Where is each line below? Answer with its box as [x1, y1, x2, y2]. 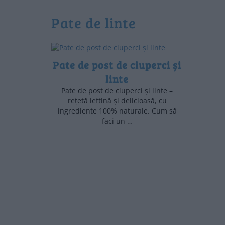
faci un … [101, 116, 133, 126]
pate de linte [60, 13, 136, 32]
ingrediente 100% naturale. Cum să [57, 105, 177, 116]
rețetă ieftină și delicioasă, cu [67, 95, 167, 105]
